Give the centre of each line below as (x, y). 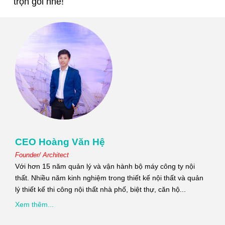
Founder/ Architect (42, 155)
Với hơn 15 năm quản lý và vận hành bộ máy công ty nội (105, 166)
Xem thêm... (34, 205)
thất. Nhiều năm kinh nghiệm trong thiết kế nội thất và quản (109, 178)
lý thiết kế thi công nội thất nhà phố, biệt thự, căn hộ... (100, 190)
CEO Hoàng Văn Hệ (60, 142)
